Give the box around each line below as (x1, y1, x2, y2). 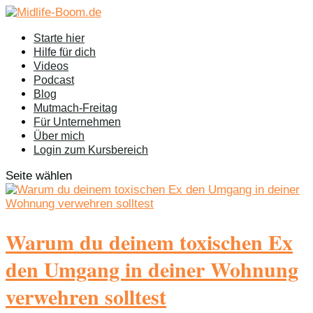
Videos (34, 60, 68, 72)
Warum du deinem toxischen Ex (6, 226, 293, 257)
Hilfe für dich (34, 46, 96, 58)
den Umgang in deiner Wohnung (6, 253, 298, 284)
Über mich (34, 130, 85, 142)
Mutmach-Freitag (34, 102, 117, 114)
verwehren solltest (6, 280, 166, 312)
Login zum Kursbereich (34, 144, 148, 156)
